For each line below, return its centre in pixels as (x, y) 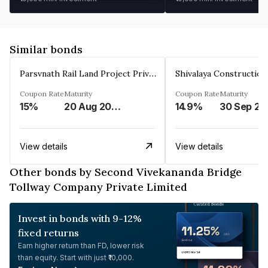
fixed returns (48, 232)
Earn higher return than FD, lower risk (81, 245)
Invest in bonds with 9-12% (80, 218)
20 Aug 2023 (116, 106)
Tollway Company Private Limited (98, 187)
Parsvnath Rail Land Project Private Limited (153, 73)
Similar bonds (46, 49)
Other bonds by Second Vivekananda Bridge (126, 172)
